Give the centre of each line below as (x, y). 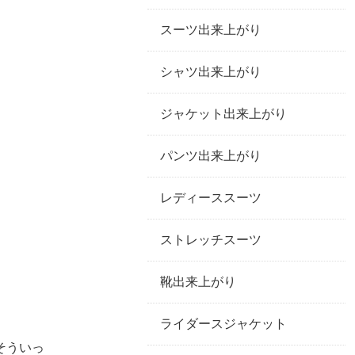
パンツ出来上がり (211, 156)
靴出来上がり (198, 282)
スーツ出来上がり (211, 30)
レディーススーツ (211, 198)
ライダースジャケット (223, 324)
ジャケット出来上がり (223, 114)
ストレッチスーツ (211, 240)
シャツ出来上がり (211, 72)
